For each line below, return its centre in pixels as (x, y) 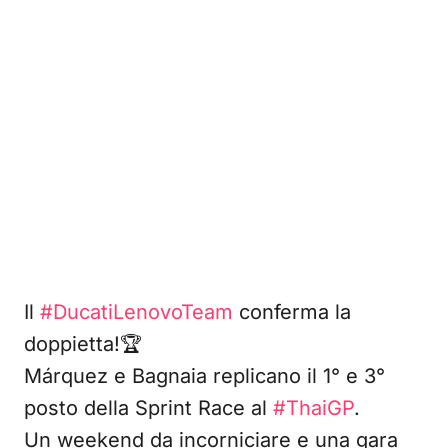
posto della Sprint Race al (148, 408)
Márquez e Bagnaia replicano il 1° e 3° (204, 376)
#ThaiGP (313, 408)
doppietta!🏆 (83, 344)
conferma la (292, 312)
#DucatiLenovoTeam (136, 312)
